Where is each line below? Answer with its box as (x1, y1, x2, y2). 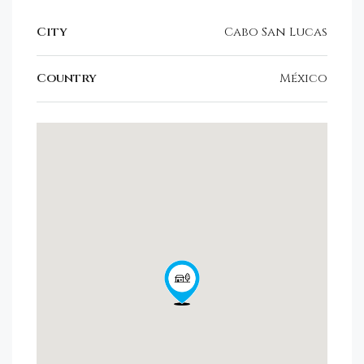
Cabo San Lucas (224, 23, 327, 41)
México (279, 69, 327, 87)
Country (37, 69, 97, 87)
